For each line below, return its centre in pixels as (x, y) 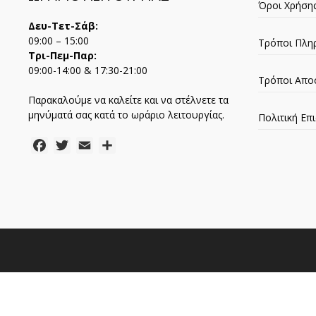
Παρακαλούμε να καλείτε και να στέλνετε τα (128, 100)
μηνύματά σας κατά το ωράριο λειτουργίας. (126, 115)
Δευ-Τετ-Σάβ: (63, 26)
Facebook (73, 146)
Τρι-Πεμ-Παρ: (62, 56)
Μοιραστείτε (150, 146)
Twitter (90, 146)
